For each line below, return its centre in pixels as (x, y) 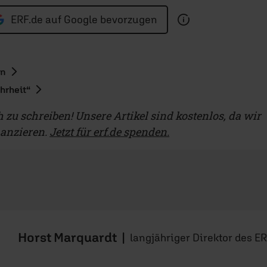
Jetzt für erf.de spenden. (110, 131)
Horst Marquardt (67, 237)
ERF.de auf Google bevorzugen (84, 20)
